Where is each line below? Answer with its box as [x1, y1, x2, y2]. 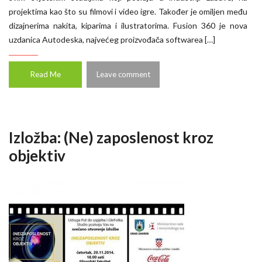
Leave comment [96, 70, 150, 79]
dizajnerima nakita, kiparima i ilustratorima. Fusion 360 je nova [9, 20, 247, 30]
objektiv [9, 146, 65, 165]
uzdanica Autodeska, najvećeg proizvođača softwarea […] [9, 35, 215, 44]
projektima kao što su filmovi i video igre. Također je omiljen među [9, 6, 247, 16]
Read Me [30, 70, 61, 79]
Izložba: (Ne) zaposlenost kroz [9, 128, 213, 147]
